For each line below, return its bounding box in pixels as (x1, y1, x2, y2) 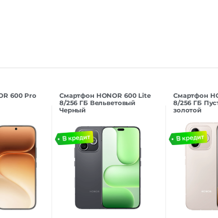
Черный (59, 106, 86, 114)
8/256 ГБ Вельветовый (59, 98, 136, 107)
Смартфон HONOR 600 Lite (59, 91, 151, 99)
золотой (173, 106, 202, 114)
